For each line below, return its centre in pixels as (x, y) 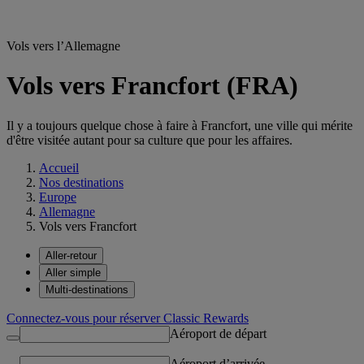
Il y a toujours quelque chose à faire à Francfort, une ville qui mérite (180, 125)
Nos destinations (81, 182)
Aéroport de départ (218, 333)
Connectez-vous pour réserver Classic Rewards (128, 318)
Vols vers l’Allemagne (63, 46)
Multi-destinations (87, 289)
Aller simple (73, 272)
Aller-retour (71, 255)
